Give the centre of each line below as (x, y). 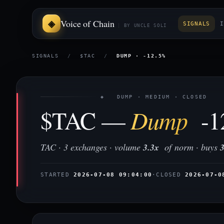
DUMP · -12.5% (141, 56)
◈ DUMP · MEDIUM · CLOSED (154, 97)
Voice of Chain (87, 23)
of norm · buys (189, 147)
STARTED (57, 174)
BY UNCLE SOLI (145, 25)
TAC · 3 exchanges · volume (92, 147)
